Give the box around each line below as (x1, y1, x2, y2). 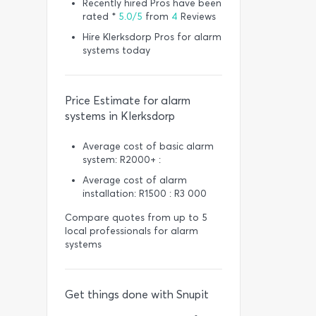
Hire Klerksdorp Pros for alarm (83, 31, 221, 43)
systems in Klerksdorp (65, 109, 175, 123)
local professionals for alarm (65, 225, 198, 237)
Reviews (178, 11, 216, 23)
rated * (83, 11, 119, 23)
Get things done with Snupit (65, 288, 209, 301)
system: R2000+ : (83, 154, 161, 166)
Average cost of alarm (83, 174, 187, 186)
